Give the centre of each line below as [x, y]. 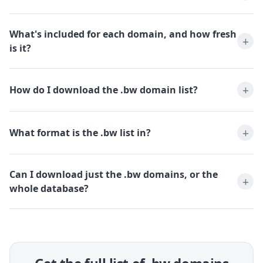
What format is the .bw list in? [80, 133]
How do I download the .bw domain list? [104, 90]
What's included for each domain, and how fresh [123, 34]
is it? [20, 48]
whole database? [49, 189]
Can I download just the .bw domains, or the [114, 175]
